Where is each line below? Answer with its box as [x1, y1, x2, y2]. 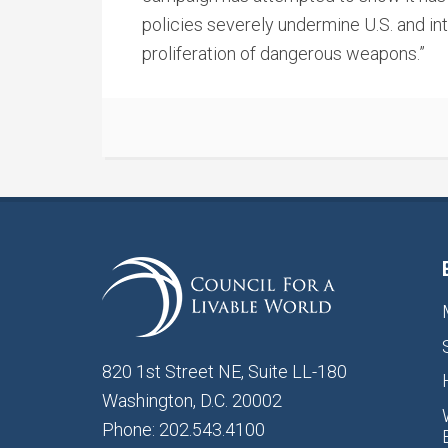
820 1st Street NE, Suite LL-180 [102, 361, 347, 382]
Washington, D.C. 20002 [102, 390, 282, 411]
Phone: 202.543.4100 [102, 419, 265, 440]
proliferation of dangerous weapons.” [142, 43, 425, 64]
